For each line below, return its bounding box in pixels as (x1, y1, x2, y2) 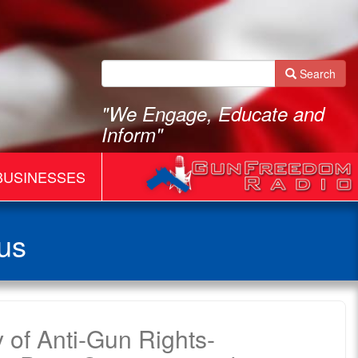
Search (296, 66, 336, 82)
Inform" (101, 121, 163, 148)
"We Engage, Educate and (101, 100, 324, 127)
